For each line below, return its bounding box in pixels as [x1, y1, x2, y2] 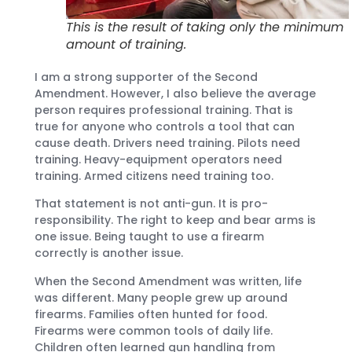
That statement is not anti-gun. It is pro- [35, 196, 268, 212]
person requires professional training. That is [35, 101, 293, 118]
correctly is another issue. [35, 245, 183, 262]
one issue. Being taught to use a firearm [35, 229, 264, 245]
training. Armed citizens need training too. [35, 167, 273, 184]
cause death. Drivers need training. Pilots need [35, 134, 300, 151]
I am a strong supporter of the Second [35, 68, 258, 85]
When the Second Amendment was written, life [35, 273, 302, 289]
